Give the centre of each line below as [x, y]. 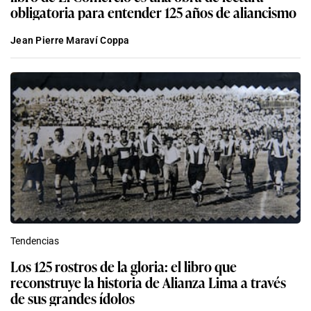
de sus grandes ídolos [73, 298]
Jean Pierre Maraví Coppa [70, 41]
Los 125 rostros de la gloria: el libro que [124, 266]
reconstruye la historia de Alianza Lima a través [148, 282]
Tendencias [35, 241]
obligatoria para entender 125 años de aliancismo [153, 12]
